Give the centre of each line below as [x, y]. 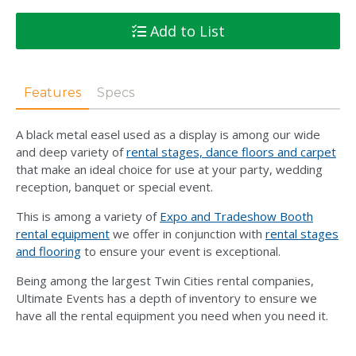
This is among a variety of [88, 216]
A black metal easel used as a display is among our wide [168, 134]
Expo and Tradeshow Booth [236, 216]
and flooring [48, 251]
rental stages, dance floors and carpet [231, 151]
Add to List [185, 31]
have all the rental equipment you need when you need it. [172, 315]
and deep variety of [71, 151]
